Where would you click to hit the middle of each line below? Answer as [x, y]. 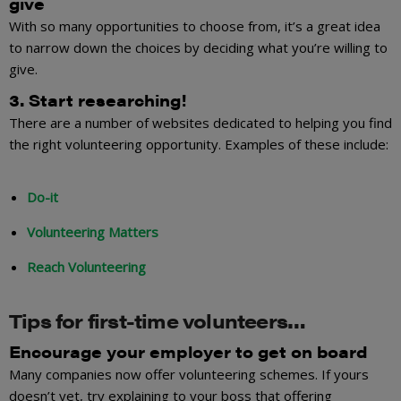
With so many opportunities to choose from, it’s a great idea [195, 26]
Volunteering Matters [93, 232]
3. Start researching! [98, 100]
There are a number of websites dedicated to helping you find [200, 123]
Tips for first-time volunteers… [157, 320]
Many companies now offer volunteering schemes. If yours [189, 374]
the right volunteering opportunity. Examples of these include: [199, 145]
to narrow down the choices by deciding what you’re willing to [198, 48]
